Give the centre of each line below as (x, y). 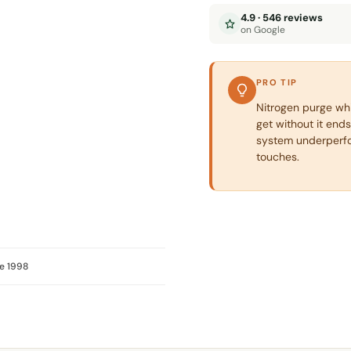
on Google (263, 29)
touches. (278, 156)
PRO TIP (277, 82)
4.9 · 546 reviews (282, 17)
